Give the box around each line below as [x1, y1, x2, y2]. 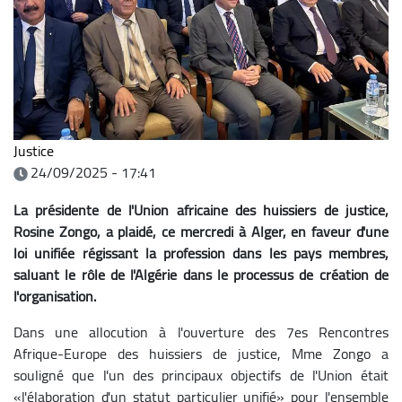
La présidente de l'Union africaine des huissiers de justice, [13, 196, 389, 223]
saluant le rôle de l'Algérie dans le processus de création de [13, 260, 389, 288]
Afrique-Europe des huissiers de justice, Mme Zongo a [13, 339, 389, 367]
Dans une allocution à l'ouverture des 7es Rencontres [13, 318, 389, 345]
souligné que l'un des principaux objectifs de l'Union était [13, 361, 389, 389]
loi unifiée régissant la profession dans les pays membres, [13, 239, 389, 267]
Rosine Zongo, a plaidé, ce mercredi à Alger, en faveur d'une [13, 217, 389, 245]
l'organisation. [13, 282, 96, 310]
